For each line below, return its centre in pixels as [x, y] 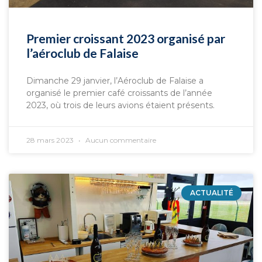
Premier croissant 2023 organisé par [126, 38]
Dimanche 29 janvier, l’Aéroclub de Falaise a [115, 81]
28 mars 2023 [51, 140]
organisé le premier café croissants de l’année [119, 93]
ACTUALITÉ [211, 193]
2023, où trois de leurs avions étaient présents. [120, 105]
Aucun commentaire [120, 140]
